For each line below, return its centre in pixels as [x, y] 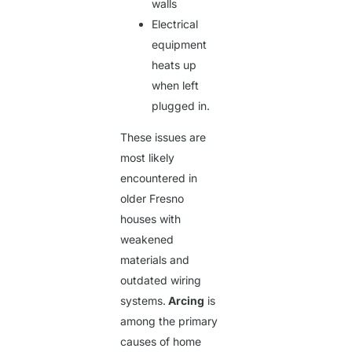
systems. [143, 301]
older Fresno [152, 199]
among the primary [169, 321]
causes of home [161, 342]
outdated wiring [161, 280]
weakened [147, 240]
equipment [180, 45]
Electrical [175, 24]
